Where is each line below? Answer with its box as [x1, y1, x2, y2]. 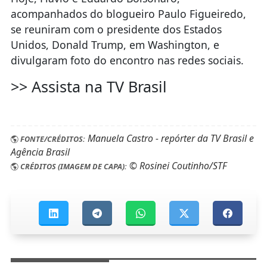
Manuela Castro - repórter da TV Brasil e [85, 132, 254, 145]
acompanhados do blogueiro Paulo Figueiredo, [10, 6, 246, 21]
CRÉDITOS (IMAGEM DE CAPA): [18, 161, 127, 172]
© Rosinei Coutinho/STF [126, 159, 227, 173]
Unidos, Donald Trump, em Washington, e [10, 37, 219, 52]
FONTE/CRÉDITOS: [18, 133, 85, 145]
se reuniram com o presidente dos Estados [10, 21, 222, 36]
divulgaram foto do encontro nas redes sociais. [10, 52, 247, 67]
